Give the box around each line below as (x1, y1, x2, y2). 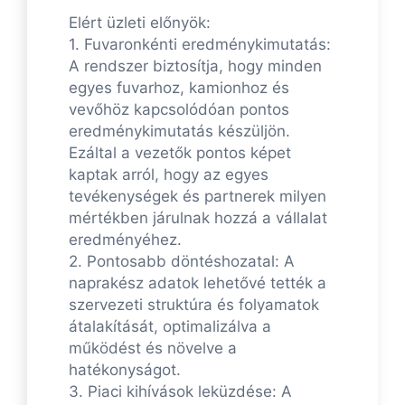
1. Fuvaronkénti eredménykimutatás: (69, 35, 331, 54)
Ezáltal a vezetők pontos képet (69, 144, 291, 163)
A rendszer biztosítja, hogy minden (69, 57, 322, 76)
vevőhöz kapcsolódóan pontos (69, 100, 289, 119)
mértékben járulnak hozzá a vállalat (69, 209, 327, 228)
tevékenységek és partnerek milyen (69, 187, 326, 206)
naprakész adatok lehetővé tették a (69, 274, 326, 293)
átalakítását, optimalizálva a (69, 317, 271, 336)
